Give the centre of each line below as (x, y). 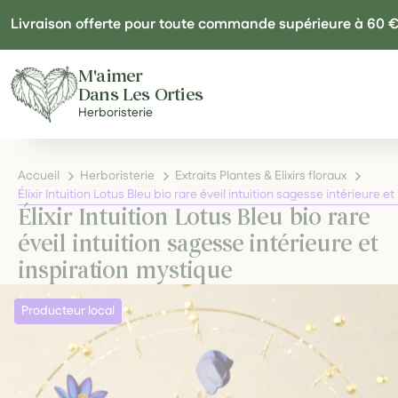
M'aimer (111, 76)
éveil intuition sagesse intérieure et (198, 244)
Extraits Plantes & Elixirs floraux (261, 176)
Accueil (39, 176)
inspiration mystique (125, 271)
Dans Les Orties (141, 94)
